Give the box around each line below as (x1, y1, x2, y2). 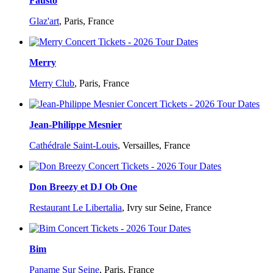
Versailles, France (122, 140, 190, 151)
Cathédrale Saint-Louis (29, 140, 118, 151)
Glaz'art (29, 16, 59, 27)
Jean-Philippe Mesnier (29, 119, 122, 130)
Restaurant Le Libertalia (29, 202, 122, 213)
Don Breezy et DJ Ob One (29, 182, 137, 193)
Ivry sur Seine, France (127, 202, 211, 213)
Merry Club (29, 78, 74, 89)
